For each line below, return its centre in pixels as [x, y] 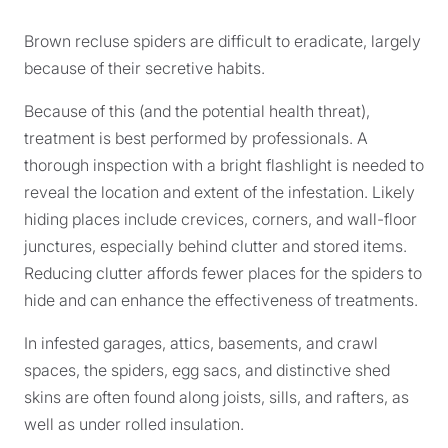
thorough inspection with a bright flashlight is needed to [224, 165]
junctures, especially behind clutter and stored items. [215, 246]
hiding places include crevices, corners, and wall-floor [220, 219]
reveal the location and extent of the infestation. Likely [219, 192]
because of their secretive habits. [144, 68]
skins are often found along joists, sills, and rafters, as [216, 397]
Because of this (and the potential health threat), [197, 111]
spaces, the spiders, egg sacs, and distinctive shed [207, 370]
